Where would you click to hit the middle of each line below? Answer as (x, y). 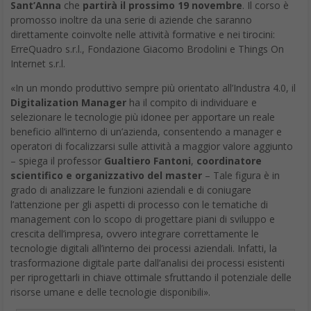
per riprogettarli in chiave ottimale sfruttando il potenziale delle (151, 278)
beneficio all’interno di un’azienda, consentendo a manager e (146, 132)
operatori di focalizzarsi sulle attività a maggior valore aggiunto (152, 146)
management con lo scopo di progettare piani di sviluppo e (143, 219)
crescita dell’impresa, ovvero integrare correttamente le (135, 234)
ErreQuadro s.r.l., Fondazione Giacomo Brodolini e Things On (147, 49)
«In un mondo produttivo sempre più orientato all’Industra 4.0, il (153, 88)
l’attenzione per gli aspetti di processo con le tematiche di (139, 205)
